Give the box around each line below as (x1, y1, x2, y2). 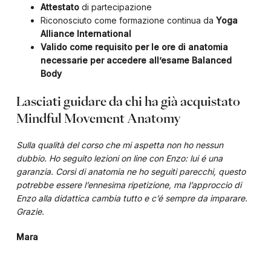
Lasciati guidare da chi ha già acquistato (16, 95, 240, 107)
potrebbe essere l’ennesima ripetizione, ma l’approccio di (16, 180, 241, 190)
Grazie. (16, 206, 44, 217)
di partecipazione (79, 2, 152, 12)
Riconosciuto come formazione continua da (40, 15, 216, 25)
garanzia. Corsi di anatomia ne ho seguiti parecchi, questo (16, 166, 246, 177)
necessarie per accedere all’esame (40, 55, 192, 65)
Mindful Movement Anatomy (16, 112, 181, 124)
